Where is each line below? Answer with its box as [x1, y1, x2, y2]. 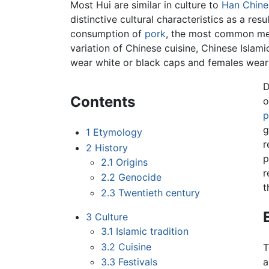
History [94, 141, 128, 154]
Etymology [92, 126, 142, 139]
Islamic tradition [116, 225, 189, 238]
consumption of [70, 28, 145, 40]
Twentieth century [118, 187, 201, 199]
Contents [70, 93, 135, 111]
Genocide [118, 171, 162, 184]
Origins [116, 156, 148, 168]
